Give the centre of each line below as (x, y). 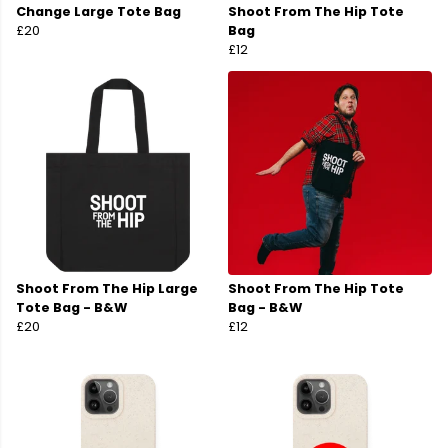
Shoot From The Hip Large (107, 289)
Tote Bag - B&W (71, 308)
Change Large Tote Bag (98, 12)
